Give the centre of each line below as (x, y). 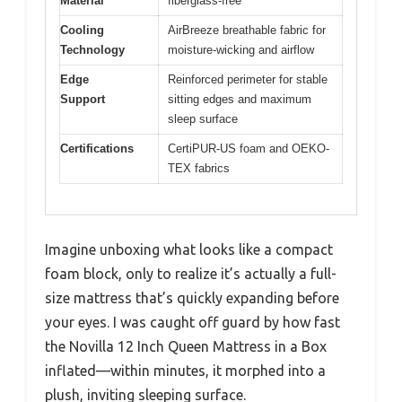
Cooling (82, 30)
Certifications (97, 148)
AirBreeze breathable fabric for (247, 30)
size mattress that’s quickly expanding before (192, 298)
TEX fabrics (199, 168)
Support (83, 99)
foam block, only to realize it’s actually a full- (191, 274)
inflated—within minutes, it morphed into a (185, 371)
